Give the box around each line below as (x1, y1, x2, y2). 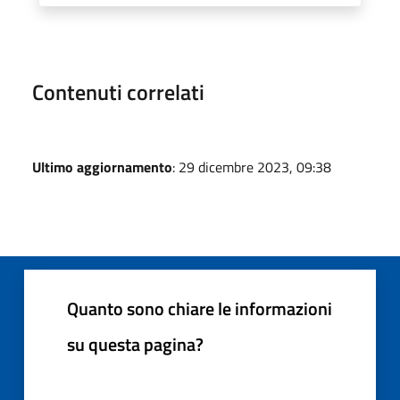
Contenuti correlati (32, 75, 204, 108)
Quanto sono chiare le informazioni (67, 294, 332, 322)
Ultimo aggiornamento (32, 155, 172, 178)
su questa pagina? (67, 329, 204, 358)
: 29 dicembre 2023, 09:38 (172, 155, 331, 178)
